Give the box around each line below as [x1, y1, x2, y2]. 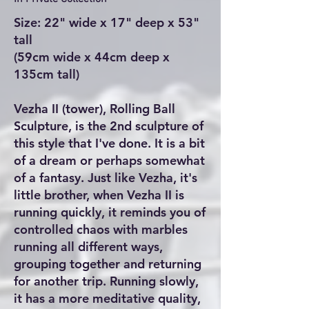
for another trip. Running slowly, [14, 272, 199, 289]
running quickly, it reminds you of [14, 203, 206, 220]
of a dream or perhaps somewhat [14, 152, 205, 168]
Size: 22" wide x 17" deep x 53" [14, 14, 199, 30]
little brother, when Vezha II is [14, 186, 184, 203]
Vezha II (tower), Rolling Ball [14, 100, 175, 117]
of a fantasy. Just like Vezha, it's [14, 169, 197, 186]
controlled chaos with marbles [14, 221, 188, 237]
